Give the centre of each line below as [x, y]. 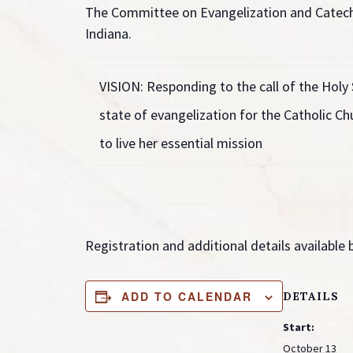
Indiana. [108, 33]
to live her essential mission [181, 143]
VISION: [123, 86]
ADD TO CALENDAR [187, 296]
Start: [299, 327]
